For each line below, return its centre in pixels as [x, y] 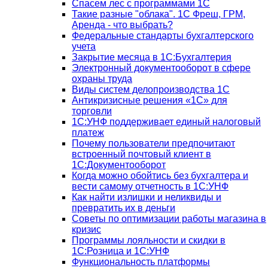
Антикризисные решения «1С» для [150, 100]
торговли [92, 111]
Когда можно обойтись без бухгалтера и [160, 175]
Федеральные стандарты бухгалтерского [163, 35]
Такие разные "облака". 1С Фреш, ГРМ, [159, 14]
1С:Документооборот [119, 165]
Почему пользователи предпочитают [153, 143]
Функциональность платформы [141, 261]
